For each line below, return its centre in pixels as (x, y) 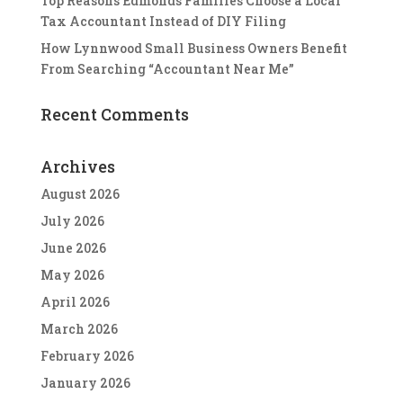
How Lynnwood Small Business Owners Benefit (193, 48)
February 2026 (87, 355)
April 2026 (75, 301)
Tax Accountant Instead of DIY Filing (163, 21)
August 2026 (80, 193)
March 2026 (79, 328)
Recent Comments (114, 114)
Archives (77, 166)
